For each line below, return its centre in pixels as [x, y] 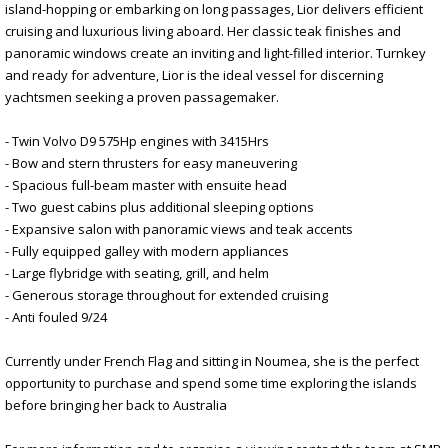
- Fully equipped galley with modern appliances [147, 250]
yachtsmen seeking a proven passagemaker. [142, 96]
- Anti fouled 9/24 [56, 316]
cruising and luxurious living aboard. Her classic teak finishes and [203, 30]
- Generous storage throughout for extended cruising [166, 294]
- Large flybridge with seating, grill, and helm [137, 272]
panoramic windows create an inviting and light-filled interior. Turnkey [215, 52]
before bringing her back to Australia [116, 404]
